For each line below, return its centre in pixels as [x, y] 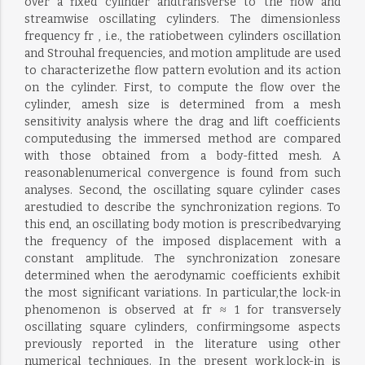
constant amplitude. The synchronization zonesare [182, 259]
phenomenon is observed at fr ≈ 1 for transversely [182, 310]
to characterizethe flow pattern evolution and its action [182, 70]
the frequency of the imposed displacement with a [182, 242]
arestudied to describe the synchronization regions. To [182, 207]
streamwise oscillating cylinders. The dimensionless [182, 19]
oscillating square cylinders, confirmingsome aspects [182, 327]
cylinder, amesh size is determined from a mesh [182, 105]
